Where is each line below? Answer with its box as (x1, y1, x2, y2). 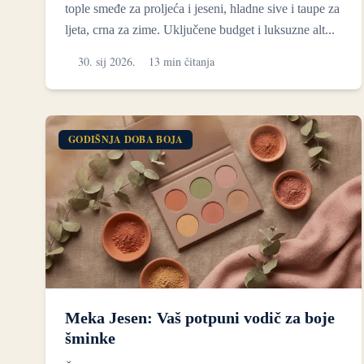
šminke (65, 328, 115, 347)
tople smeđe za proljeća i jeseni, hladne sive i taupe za (65, 2, 340, 16)
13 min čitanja (149, 54, 214, 70)
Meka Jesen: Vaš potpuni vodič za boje (65, 308, 335, 327)
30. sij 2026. (78, 54, 136, 70)
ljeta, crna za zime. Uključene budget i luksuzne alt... (65, 23, 335, 37)
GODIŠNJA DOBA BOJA (68, 132, 184, 147)
